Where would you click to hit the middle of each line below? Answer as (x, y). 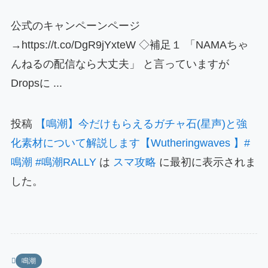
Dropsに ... (36, 83)
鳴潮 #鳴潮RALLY (53, 162)
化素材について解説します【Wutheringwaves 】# (130, 143)
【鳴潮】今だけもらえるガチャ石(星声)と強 (141, 124)
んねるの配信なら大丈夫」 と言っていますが (120, 64)
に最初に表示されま (206, 162)
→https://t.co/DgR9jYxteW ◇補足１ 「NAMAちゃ (129, 45)
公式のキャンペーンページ (75, 25)
